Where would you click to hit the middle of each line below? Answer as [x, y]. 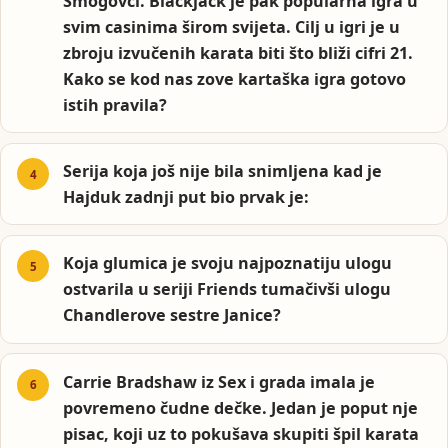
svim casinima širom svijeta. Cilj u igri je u [232, 26]
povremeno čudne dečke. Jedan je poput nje [241, 407]
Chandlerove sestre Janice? [172, 315]
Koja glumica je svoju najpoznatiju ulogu [228, 263]
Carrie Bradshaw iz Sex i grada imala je [219, 381]
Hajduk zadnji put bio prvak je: [186, 197]
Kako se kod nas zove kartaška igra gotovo [235, 78]
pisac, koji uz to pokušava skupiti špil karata [241, 433]
